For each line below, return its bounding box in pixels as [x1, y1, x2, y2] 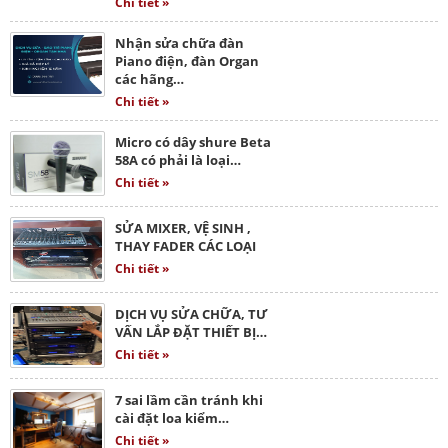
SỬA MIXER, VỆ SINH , [115, 218, 251, 237]
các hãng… [115, 69, 184, 88]
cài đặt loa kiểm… [115, 408, 229, 427]
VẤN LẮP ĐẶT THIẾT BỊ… [115, 322, 267, 341]
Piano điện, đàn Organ [115, 51, 259, 70]
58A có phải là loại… [115, 150, 241, 169]
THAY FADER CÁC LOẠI [115, 236, 256, 255]
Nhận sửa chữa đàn [115, 33, 244, 52]
